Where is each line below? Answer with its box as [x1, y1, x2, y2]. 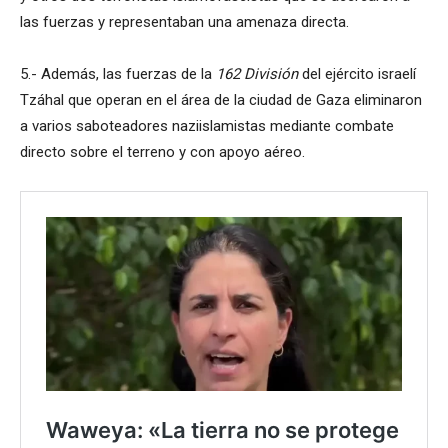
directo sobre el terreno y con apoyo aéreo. [20, 142, 305, 161]
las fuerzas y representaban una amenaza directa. [20, 12, 349, 31]
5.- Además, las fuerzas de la [20, 64, 216, 83]
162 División [216, 64, 298, 83]
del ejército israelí [298, 64, 416, 83]
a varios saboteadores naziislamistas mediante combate [20, 116, 394, 135]
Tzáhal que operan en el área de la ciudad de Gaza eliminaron [20, 90, 422, 109]
